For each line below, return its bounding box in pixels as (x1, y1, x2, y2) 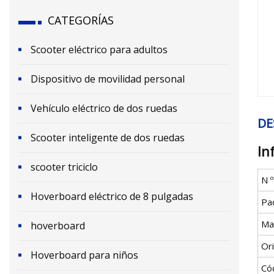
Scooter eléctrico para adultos (31, 42, 168, 56)
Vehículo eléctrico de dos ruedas (31, 101, 177, 115)
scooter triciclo (31, 160, 98, 174)
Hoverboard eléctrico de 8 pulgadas (31, 189, 193, 203)
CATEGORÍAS (48, 12, 114, 28)
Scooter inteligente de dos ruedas (31, 130, 185, 144)
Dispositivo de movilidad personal (31, 72, 185, 86)
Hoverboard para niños (31, 248, 138, 262)
